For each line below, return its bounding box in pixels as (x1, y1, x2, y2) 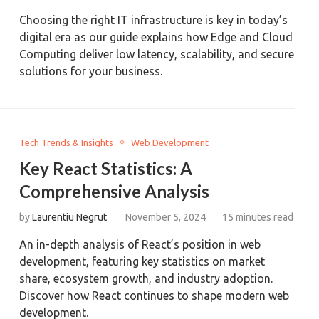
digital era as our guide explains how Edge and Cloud (19, 30, 293, 43)
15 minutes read (222, 211, 294, 223)
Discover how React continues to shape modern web (19, 288, 290, 302)
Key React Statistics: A (19, 157, 193, 179)
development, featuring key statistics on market (19, 254, 266, 268)
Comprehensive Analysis (19, 180, 210, 202)
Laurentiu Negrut (32, 211, 108, 223)
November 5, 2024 (125, 211, 206, 223)
